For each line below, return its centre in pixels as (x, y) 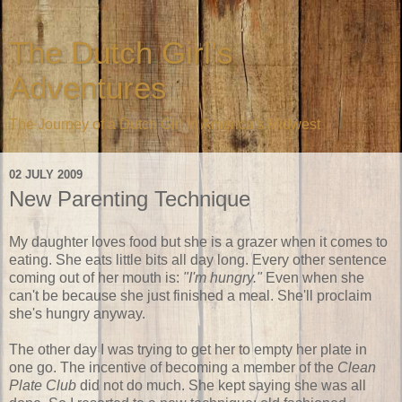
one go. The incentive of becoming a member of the (173, 367)
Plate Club (43, 385)
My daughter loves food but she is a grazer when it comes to (198, 241)
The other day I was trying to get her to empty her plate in (188, 349)
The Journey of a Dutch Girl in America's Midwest (165, 124)
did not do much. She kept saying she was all (221, 385)
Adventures (88, 88)
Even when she (313, 277)
